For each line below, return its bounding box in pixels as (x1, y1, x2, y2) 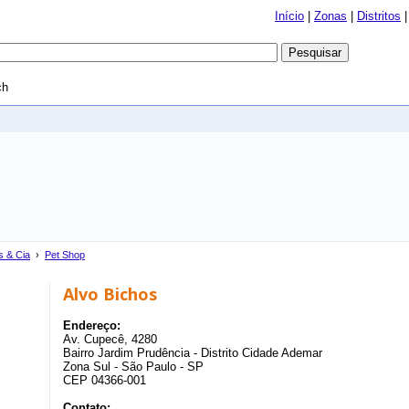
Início (275, 9, 304, 23)
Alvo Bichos (63, 283, 157, 305)
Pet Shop (45, 249, 85, 260)
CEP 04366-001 (63, 373, 146, 387)
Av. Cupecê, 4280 (63, 332, 157, 346)
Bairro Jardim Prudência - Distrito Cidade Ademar (63, 346, 322, 360)
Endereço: (63, 319, 121, 332)
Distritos (357, 9, 401, 23)
